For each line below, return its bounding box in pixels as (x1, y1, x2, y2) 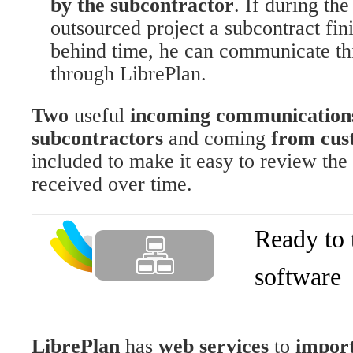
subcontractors (32, 126, 169, 150)
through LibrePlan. (50, 61, 206, 85)
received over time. (32, 172, 192, 195)
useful (69, 103, 130, 127)
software (255, 262, 341, 291)
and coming (169, 126, 271, 150)
